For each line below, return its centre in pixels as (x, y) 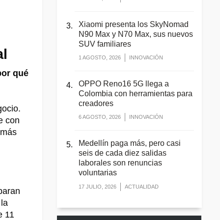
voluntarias (98, 173)
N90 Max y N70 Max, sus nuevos (136, 34)
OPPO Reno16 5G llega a (124, 84)
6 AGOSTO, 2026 (100, 117)
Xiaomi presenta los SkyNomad (134, 25)
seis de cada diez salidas (123, 153)
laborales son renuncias (120, 163)
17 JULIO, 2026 (97, 186)
